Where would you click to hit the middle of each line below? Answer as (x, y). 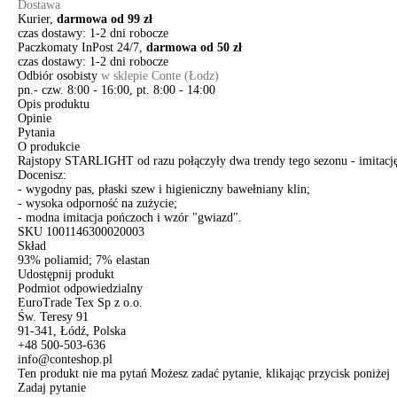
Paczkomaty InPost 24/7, (82, 47)
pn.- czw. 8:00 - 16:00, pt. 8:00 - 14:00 (117, 90)
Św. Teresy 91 (53, 317)
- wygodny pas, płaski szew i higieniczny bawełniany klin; (164, 189)
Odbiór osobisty (59, 76)
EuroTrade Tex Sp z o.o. (80, 303)
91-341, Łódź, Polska (72, 331)
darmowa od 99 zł (105, 19)
